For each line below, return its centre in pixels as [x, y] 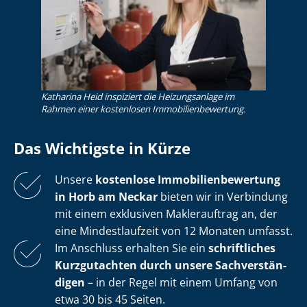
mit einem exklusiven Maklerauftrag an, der [166, 214]
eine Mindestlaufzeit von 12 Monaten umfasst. [174, 231]
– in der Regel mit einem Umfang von [181, 283]
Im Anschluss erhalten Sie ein [132, 248]
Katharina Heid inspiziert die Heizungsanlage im [138, 97]
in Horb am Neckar [106, 197]
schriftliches [242, 248]
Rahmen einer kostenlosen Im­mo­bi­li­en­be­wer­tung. [144, 109]
